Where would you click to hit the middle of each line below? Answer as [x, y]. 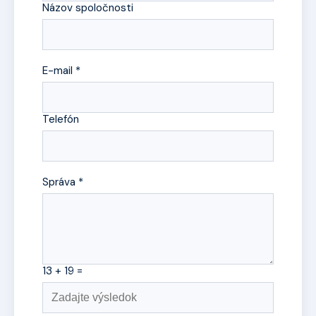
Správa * [63, 182]
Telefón [61, 120]
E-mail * [61, 71]
